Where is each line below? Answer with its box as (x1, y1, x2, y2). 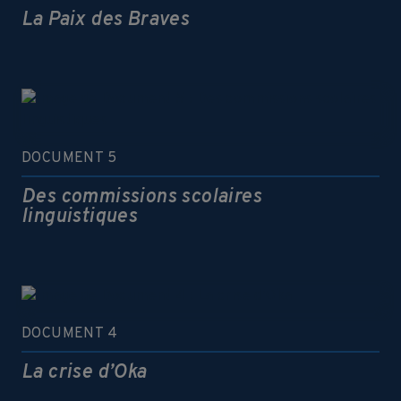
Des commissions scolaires (21, 185, 261, 209)
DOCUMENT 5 (21, 149, 116, 167)
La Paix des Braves (21, 8, 190, 32)
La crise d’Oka (21, 361, 147, 385)
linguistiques (21, 205, 138, 229)
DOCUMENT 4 (21, 325, 117, 343)
